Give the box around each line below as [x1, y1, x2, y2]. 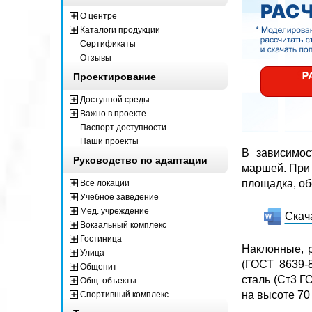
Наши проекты [80, 136, 139, 146]
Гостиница [80, 233, 122, 244]
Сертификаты [80, 38, 136, 49]
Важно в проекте [80, 108, 146, 118]
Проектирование [73, 70, 156, 82]
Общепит [80, 261, 117, 272]
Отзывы [80, 52, 111, 63]
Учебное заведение [80, 192, 159, 202]
